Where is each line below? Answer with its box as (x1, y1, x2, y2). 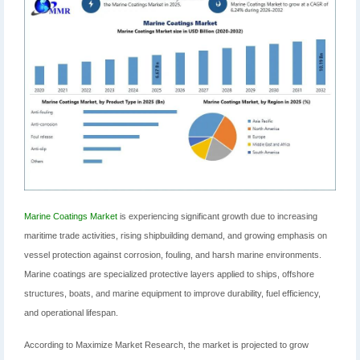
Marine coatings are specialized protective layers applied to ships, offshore (24, 269, 314, 280)
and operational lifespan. (24, 308, 118, 318)
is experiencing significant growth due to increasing (117, 211, 317, 222)
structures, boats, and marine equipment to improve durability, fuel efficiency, (24, 288, 321, 299)
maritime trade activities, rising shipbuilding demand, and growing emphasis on (24, 231, 327, 241)
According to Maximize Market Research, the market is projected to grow (24, 340, 309, 350)
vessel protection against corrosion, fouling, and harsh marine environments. (24, 250, 321, 260)
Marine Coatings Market (24, 211, 117, 222)
